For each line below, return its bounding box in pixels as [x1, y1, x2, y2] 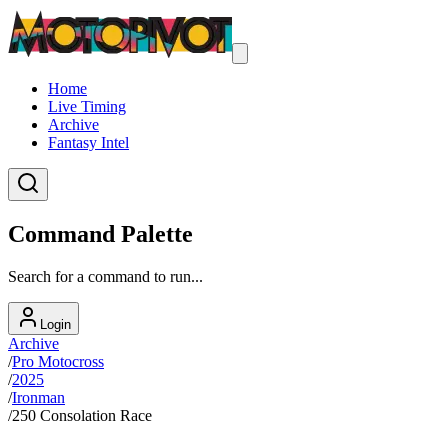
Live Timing [48, 98, 126, 115]
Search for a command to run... [8, 267, 203, 285]
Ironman [12, 388, 65, 406]
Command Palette [8, 220, 193, 247]
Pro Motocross [12, 352, 104, 370]
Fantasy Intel [48, 134, 129, 151]
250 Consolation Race [12, 406, 152, 424]
